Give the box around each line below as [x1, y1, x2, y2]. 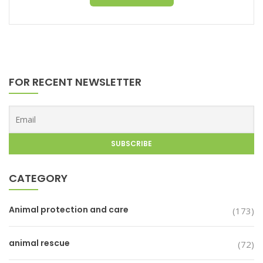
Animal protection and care [9, 204, 129, 215]
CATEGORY [9, 171, 68, 186]
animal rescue [9, 237, 70, 249]
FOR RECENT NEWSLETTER [9, 75, 141, 89]
